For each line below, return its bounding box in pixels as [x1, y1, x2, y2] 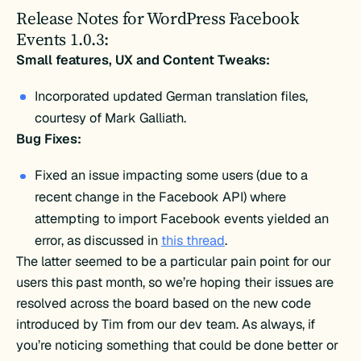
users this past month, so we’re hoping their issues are [16, 274, 334, 292]
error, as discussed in [34, 232, 161, 250]
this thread [160, 232, 225, 250]
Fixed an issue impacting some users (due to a [34, 167, 308, 185]
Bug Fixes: [16, 130, 82, 147]
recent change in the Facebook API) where [34, 189, 286, 206]
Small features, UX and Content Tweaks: [16, 51, 271, 68]
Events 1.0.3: [16, 27, 109, 51]
